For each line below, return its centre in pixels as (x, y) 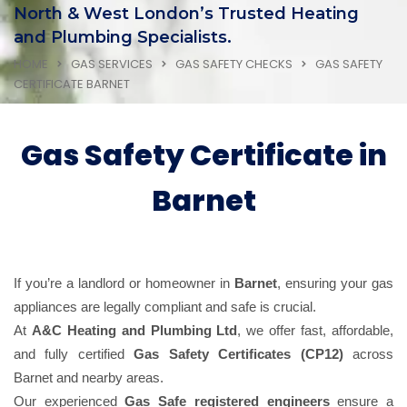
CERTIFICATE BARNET (72, 84)
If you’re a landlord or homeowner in (124, 283)
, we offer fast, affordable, (316, 331)
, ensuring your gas (335, 283)
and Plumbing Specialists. (123, 38)
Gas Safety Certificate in (203, 155)
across (368, 354)
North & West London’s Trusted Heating (186, 14)
